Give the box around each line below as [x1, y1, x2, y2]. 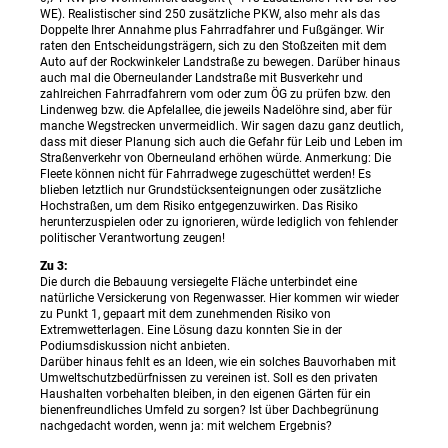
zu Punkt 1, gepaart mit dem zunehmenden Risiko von [40, 306, 331, 321]
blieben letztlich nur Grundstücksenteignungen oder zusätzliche [40, 182, 381, 197]
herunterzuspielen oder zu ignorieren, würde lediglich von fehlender [40, 214, 398, 229]
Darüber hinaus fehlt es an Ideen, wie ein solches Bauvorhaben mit [40, 354, 396, 369]
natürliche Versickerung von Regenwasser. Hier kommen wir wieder [40, 290, 399, 305]
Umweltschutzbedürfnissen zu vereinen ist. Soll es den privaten [40, 370, 378, 385]
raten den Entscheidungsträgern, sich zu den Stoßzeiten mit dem [40, 38, 387, 53]
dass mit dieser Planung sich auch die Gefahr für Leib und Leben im [40, 134, 403, 149]
